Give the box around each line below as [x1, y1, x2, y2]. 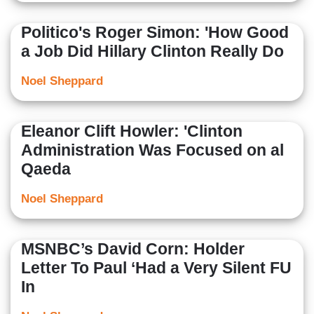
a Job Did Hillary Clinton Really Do [21, 42, 284, 61]
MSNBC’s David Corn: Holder [21, 240, 245, 259]
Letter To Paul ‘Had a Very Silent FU [21, 259, 292, 278]
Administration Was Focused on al [21, 141, 284, 160]
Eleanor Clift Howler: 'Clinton [21, 122, 243, 141]
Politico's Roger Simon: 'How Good [21, 23, 289, 42]
